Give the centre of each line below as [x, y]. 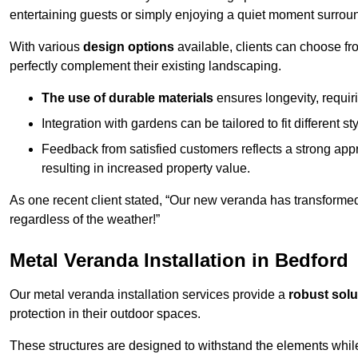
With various [46, 47]
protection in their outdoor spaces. [105, 314]
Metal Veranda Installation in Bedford [179, 261]
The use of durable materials [127, 98]
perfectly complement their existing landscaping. [145, 66]
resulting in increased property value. [146, 169]
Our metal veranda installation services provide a [149, 295]
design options [129, 47]
